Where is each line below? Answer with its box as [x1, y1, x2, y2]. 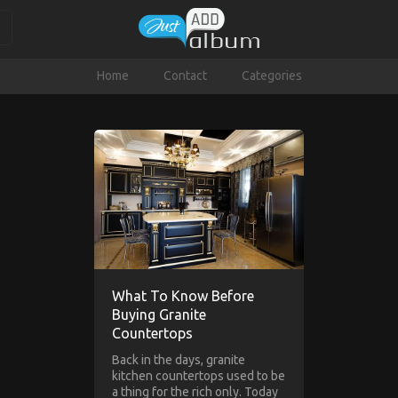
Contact [163, 68, 207, 83]
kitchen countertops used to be [112, 369, 285, 384]
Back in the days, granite [112, 353, 245, 368]
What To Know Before [112, 288, 254, 305]
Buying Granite [112, 306, 206, 323]
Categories [241, 68, 302, 83]
